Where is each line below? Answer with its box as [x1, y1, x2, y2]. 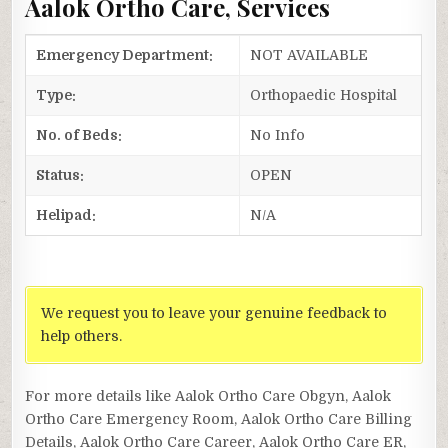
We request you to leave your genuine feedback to [41, 304, 388, 321]
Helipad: [36, 206, 97, 223]
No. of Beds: [36, 126, 123, 143]
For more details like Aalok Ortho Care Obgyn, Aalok [25, 387, 392, 404]
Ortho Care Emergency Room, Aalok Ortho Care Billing [25, 410, 413, 427]
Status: [36, 166, 85, 183]
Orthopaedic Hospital [250, 86, 398, 103]
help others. [41, 327, 123, 344]
